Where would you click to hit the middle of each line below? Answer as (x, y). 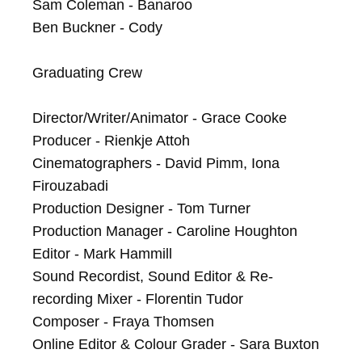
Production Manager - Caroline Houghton (165, 231)
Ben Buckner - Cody (97, 27)
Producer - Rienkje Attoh (111, 141)
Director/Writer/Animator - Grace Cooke (160, 118)
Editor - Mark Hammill (102, 254)
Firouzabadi (70, 186)
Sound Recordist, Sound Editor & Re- (153, 276)
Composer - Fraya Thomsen (123, 322)
